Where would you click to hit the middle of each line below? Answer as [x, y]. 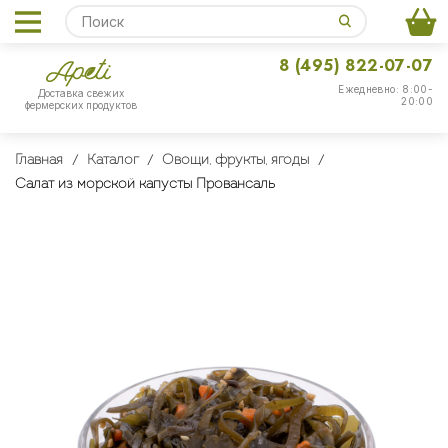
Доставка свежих [81, 93]
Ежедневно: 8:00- [385, 89]
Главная [39, 160]
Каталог [112, 160]
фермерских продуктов [81, 105]
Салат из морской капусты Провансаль [145, 184]
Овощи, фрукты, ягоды [235, 160]
